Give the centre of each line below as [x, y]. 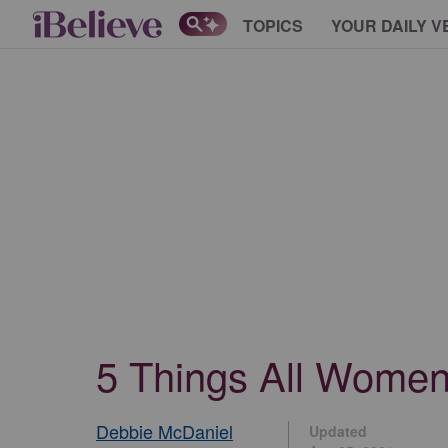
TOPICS [273, 25]
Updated [338, 431]
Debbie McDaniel [164, 431]
